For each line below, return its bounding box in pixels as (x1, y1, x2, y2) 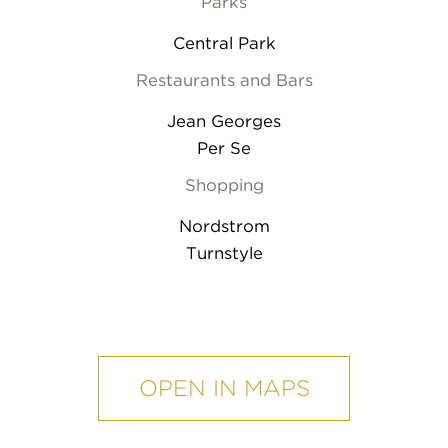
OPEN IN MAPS (138, 374, 310, 402)
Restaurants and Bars (135, 70, 313, 91)
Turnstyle (185, 243, 263, 264)
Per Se (197, 138, 251, 159)
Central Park (172, 33, 276, 54)
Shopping (184, 175, 264, 196)
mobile (27, 334, 102, 362)
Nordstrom (178, 216, 270, 237)
